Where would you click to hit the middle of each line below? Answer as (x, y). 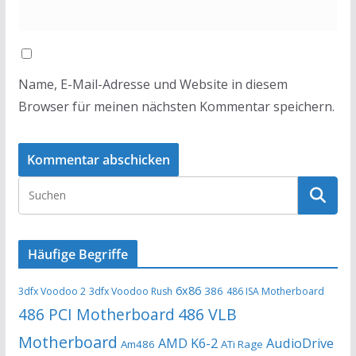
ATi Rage (242, 344)
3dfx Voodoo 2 (52, 291)
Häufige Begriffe (78, 254)
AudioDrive (300, 343)
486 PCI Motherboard (96, 314)
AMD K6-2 (188, 343)
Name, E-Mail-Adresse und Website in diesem (153, 84)
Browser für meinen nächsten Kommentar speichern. (176, 106)
